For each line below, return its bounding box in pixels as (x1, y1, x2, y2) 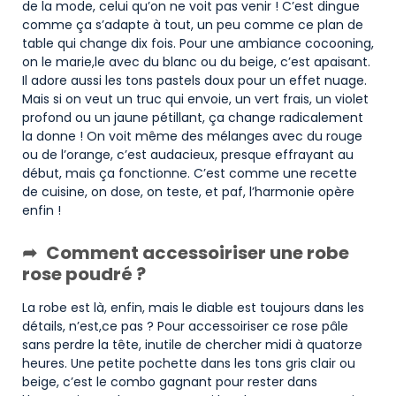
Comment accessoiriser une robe (46, 240, 349, 266)
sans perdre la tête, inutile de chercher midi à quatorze (22, 336, 362, 354)
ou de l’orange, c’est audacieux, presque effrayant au (22, 146, 354, 164)
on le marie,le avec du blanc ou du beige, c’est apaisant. (22, 53, 370, 72)
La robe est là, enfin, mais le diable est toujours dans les (22, 299, 364, 317)
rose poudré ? (22, 262, 146, 287)
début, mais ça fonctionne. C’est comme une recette (22, 164, 357, 183)
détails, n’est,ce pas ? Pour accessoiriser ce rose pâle (22, 317, 348, 336)
